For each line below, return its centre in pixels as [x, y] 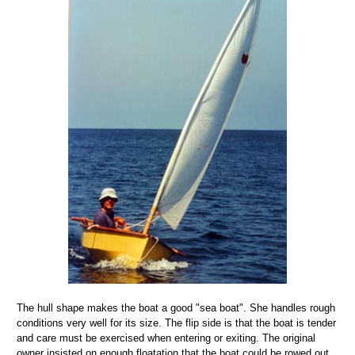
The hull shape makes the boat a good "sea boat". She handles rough [176, 308]
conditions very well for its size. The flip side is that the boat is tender [176, 323]
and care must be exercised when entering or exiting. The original [166, 338]
